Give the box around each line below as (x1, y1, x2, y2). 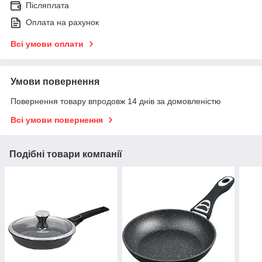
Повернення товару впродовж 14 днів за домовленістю (11, 96, 221, 106)
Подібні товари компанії (9, 149, 122, 160)
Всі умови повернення (11, 115, 103, 125)
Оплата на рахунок (26, 18, 99, 27)
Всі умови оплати (11, 39, 84, 49)
